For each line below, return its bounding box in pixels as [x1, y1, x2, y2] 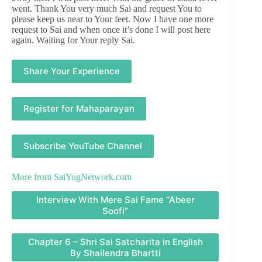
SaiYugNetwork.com [54, 171, 132, 182]
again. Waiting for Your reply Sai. [12, 35, 135, 45]
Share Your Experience [23, 65, 120, 77]
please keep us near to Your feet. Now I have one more [12, 13, 213, 24]
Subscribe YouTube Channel [23, 140, 142, 152]
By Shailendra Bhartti [70, 247, 161, 258]
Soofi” [102, 205, 129, 216]
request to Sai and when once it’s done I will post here [12, 24, 211, 35]
